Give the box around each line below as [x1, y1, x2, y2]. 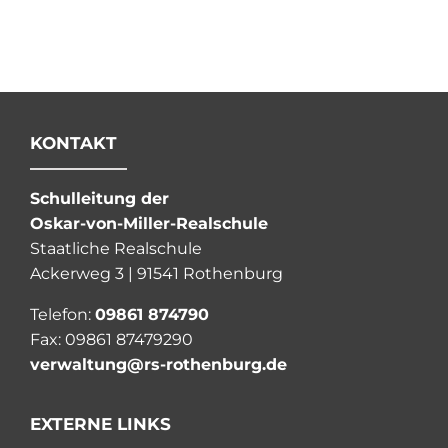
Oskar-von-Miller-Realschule [29, 214, 268, 234]
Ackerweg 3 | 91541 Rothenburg [29, 264, 283, 284]
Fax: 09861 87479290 [29, 330, 193, 350]
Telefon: [29, 305, 95, 325]
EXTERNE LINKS [29, 414, 171, 435]
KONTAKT [29, 132, 117, 153]
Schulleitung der [29, 189, 169, 209]
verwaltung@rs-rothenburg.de [29, 355, 287, 375]
